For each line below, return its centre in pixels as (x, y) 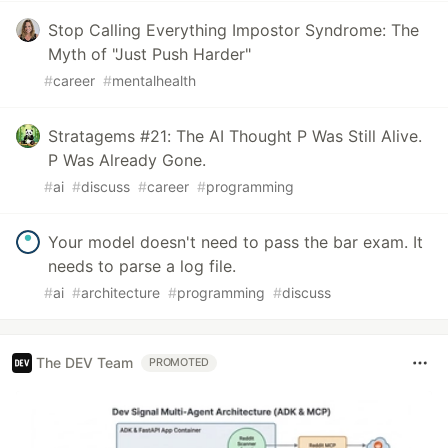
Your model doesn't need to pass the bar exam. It (235, 241)
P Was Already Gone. (127, 159)
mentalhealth (154, 80)
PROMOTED (179, 362)
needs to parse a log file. (142, 265)
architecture (120, 292)
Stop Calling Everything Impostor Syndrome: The (233, 29)
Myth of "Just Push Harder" (149, 53)
